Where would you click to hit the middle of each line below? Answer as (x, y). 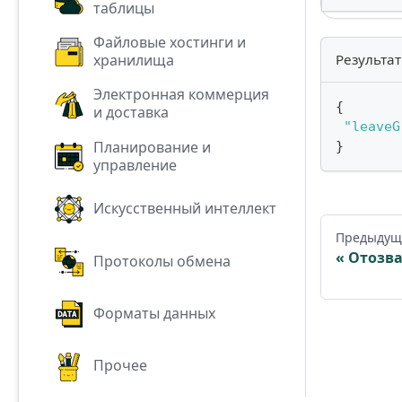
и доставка (131, 113)
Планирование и (153, 147)
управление (135, 165)
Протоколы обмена (162, 261)
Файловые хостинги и (170, 43)
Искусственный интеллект (185, 209)
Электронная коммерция (182, 95)
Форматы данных (155, 314)
